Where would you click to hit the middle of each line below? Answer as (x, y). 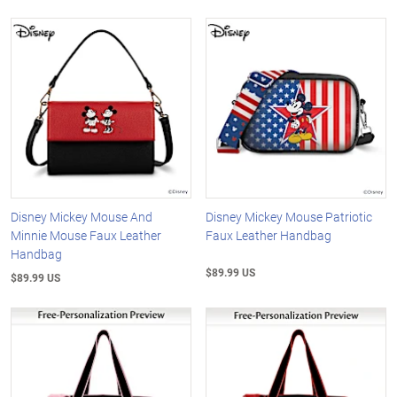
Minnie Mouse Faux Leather (86, 235)
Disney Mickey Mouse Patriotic (289, 216)
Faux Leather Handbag (269, 235)
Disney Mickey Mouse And (82, 216)
